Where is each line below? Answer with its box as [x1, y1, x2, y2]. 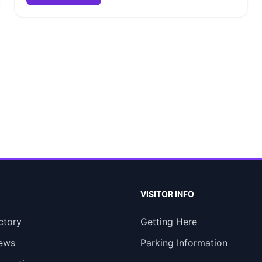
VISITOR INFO [140, 189, 194, 199]
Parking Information [140, 237, 227, 249]
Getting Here [140, 216, 197, 227]
